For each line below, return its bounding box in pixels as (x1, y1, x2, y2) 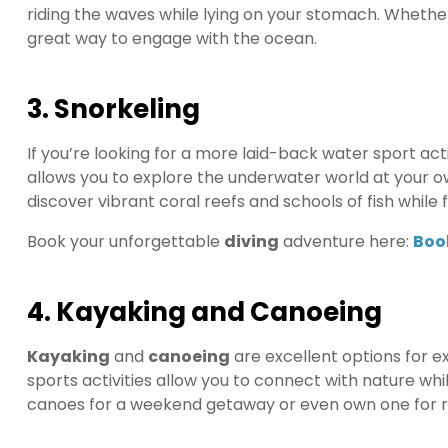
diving (224, 230, 279, 254)
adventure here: (279, 230, 413, 254)
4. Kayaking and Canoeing (27, 293, 382, 330)
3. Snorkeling (27, 91, 200, 128)
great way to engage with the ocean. (27, 27, 317, 51)
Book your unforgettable (27, 230, 224, 254)
